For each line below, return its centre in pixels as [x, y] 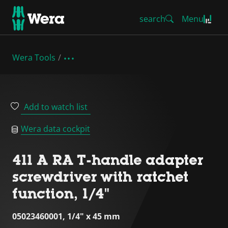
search [152, 19]
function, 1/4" [61, 193]
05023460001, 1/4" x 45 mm [66, 216]
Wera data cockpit [55, 129]
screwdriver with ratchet [100, 177]
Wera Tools [34, 58]
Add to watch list [56, 107]
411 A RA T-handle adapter [108, 160]
